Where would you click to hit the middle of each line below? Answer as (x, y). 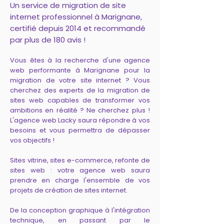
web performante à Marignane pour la (80, 70)
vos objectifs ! (32, 140)
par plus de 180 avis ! (48, 40)
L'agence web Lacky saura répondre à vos (80, 120)
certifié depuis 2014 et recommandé (78, 28)
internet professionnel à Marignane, (76, 17)
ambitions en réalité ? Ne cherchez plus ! (80, 110)
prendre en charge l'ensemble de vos (80, 180)
